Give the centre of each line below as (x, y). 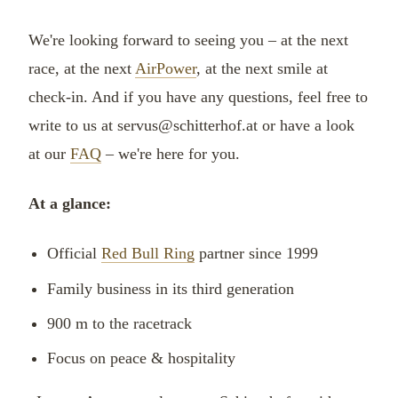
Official (74, 254)
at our (49, 154)
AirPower (166, 69)
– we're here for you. (171, 154)
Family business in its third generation (170, 288)
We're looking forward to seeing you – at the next (188, 40)
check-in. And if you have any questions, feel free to (198, 97)
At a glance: (70, 204)
